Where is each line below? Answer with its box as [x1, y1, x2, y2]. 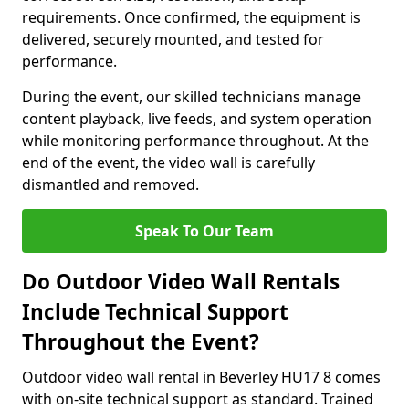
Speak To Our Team [135, 221, 274, 241]
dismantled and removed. [22, 174, 199, 194]
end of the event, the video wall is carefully [22, 152, 315, 173]
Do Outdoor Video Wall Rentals [22, 267, 340, 296]
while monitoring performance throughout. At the [22, 131, 369, 151]
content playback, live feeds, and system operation [22, 109, 372, 129]
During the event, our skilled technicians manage [22, 87, 361, 107]
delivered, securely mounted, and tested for [22, 29, 324, 49]
